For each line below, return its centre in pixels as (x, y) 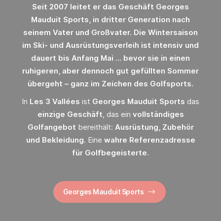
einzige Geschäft (70, 114)
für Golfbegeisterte (110, 153)
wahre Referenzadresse (149, 140)
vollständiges (158, 114)
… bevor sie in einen (152, 58)
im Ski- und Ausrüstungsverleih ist (88, 45)
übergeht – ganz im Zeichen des (89, 84)
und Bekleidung (55, 140)
